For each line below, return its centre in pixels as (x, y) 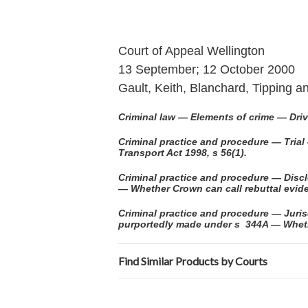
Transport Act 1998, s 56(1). (183, 153)
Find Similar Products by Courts (193, 261)
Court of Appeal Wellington (191, 51)
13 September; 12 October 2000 (207, 69)
